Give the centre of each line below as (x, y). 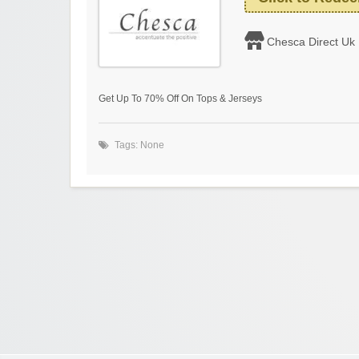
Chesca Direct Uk (311, 42)
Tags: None (139, 145)
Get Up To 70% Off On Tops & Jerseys (180, 99)
